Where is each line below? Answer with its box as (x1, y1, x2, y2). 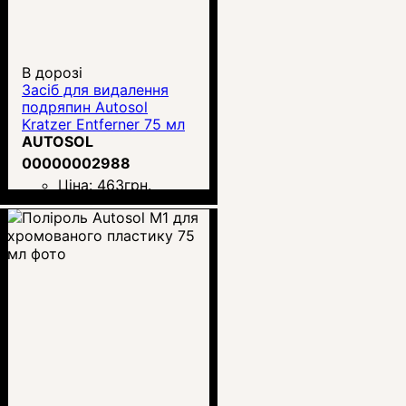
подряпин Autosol (22, 97, 148, 116)
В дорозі (22, 63, 82, 82)
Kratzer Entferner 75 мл (22, 114, 185, 133)
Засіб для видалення (22, 80, 169, 99)
